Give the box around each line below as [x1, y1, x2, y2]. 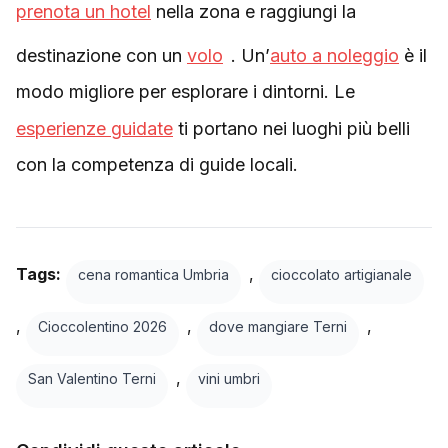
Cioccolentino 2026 [38, 318, 167, 335]
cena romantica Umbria [78, 266, 229, 283]
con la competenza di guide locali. [16, 154, 298, 175]
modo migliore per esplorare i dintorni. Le [16, 81, 355, 102]
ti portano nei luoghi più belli [173, 117, 410, 139]
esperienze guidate [16, 117, 173, 139]
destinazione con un [16, 44, 187, 66]
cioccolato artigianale [271, 266, 412, 283]
